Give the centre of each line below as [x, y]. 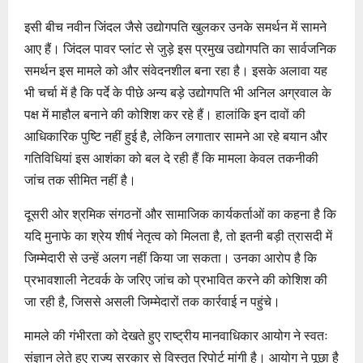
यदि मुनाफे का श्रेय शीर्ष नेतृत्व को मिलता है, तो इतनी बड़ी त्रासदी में [178, 235]
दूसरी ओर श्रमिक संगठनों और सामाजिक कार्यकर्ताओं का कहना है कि [180, 214]
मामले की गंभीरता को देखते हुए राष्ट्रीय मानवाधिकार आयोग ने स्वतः [176, 335]
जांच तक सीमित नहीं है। [80, 179]
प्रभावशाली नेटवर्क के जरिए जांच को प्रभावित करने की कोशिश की [176, 279]
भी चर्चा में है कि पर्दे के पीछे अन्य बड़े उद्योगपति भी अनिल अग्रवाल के [178, 92]
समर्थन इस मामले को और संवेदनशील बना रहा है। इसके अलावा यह [176, 70]
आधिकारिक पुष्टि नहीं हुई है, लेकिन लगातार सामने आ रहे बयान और [176, 136]
